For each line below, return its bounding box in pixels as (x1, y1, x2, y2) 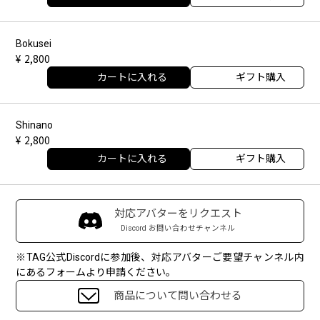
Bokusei (16, 37, 52, 49)
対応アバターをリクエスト (114, 206, 242, 220)
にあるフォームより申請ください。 (16, 266, 176, 278)
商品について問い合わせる (114, 289, 242, 302)
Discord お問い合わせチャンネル (121, 223, 235, 233)
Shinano (16, 119, 54, 131)
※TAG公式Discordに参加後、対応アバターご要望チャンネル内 (16, 251, 304, 263)
